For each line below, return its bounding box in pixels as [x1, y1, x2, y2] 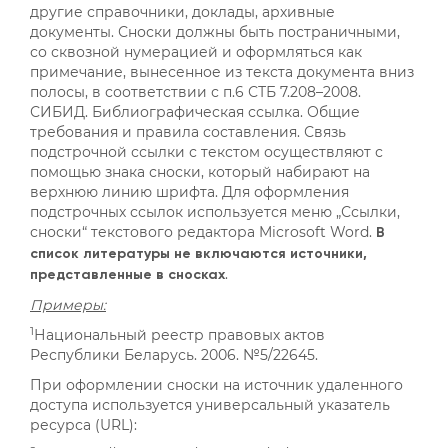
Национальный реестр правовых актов [34, 325, 325, 344]
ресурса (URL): [30, 415, 137, 434]
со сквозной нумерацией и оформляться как [30, 42, 362, 61]
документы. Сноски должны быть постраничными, [30, 22, 400, 41]
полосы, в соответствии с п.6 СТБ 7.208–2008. [30, 82, 361, 101]
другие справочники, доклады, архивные [30, 2, 335, 21]
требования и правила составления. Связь [30, 122, 346, 141]
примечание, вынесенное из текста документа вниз [30, 62, 414, 81]
